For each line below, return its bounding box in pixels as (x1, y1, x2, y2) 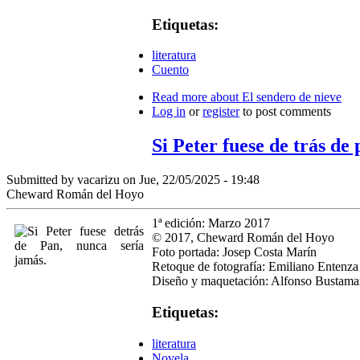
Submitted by (6, 173, 77, 187)
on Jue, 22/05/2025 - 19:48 (120, 173, 260, 187)
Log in (152, 104, 186, 119)
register (202, 104, 239, 119)
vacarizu (77, 173, 120, 187)
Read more (152, 90, 207, 104)
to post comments (239, 104, 331, 119)
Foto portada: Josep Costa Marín (152, 245, 317, 260)
